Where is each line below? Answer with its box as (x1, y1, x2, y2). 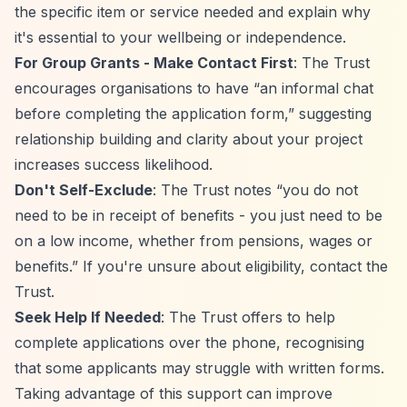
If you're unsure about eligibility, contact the (78, 257, 388, 275)
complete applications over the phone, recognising (15, 333, 364, 352)
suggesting (294, 104, 372, 123)
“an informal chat (253, 79, 373, 97)
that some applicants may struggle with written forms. (15, 359, 384, 377)
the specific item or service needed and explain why (15, 3, 371, 21)
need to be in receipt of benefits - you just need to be (15, 206, 382, 224)
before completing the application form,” (15, 104, 294, 123)
